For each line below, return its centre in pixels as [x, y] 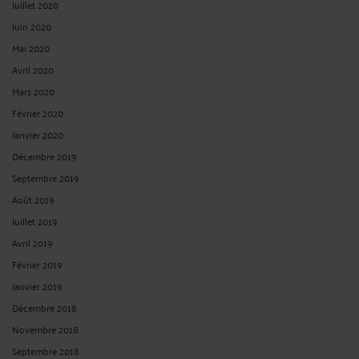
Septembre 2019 [46, 177]
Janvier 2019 [37, 285]
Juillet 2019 [35, 220]
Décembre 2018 [44, 307]
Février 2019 [37, 264]
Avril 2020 [33, 69]
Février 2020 [38, 112]
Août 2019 [33, 199]
